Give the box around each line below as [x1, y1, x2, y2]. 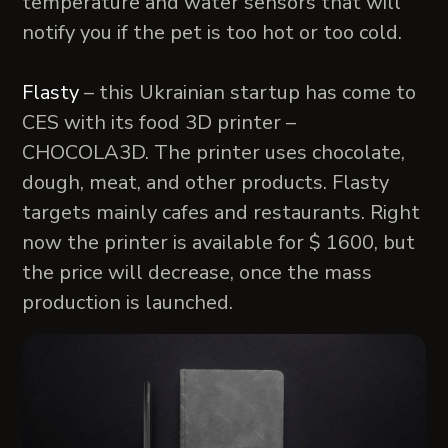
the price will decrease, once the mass [22, 258, 373, 286]
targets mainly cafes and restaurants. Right [22, 198, 421, 226]
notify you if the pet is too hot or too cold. [22, 18, 403, 46]
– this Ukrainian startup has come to [79, 78, 417, 106]
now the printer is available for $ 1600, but [22, 228, 416, 256]
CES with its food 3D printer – [22, 108, 297, 136]
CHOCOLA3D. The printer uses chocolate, [22, 138, 406, 166]
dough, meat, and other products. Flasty [22, 168, 390, 196]
